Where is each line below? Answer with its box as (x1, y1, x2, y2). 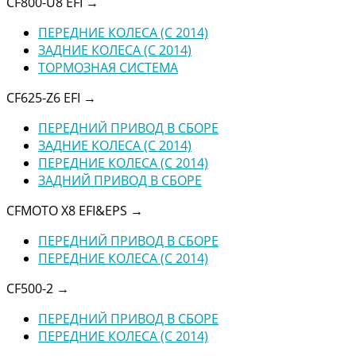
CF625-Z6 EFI (6, 88, 83, 106)
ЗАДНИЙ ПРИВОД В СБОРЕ (38, 171, 202, 189)
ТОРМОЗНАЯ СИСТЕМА (38, 58, 178, 76)
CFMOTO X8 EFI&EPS (6, 201, 130, 219)
